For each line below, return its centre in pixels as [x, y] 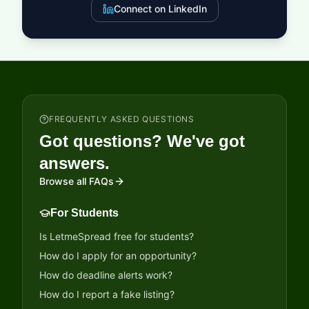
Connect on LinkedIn [160, 9]
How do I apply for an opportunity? [118, 256]
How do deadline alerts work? [106, 275]
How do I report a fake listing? [107, 294]
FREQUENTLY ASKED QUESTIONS [122, 119]
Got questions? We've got [142, 141]
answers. [74, 163]
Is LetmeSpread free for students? [117, 236]
